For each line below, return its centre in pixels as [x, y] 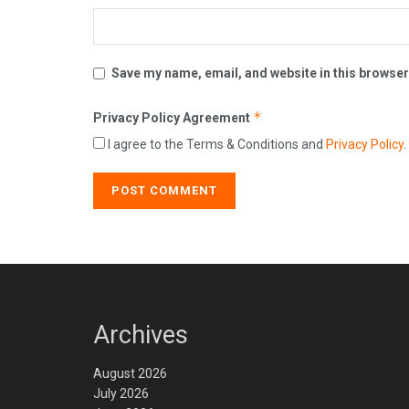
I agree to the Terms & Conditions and [215, 144]
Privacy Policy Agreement [173, 117]
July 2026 [121, 394]
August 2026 [130, 374]
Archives [141, 335]
